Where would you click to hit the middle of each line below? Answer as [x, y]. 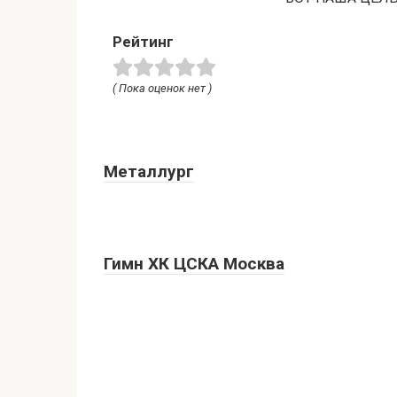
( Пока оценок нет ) [162, 88]
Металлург [149, 171]
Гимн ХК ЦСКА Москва [194, 263]
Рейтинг [143, 41]
